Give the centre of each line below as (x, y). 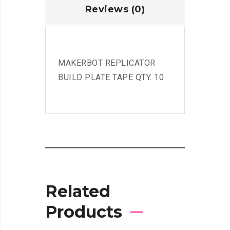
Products (84, 212)
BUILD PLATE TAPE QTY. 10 (111, 77)
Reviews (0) (115, 9)
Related (78, 191)
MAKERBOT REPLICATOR (107, 63)
